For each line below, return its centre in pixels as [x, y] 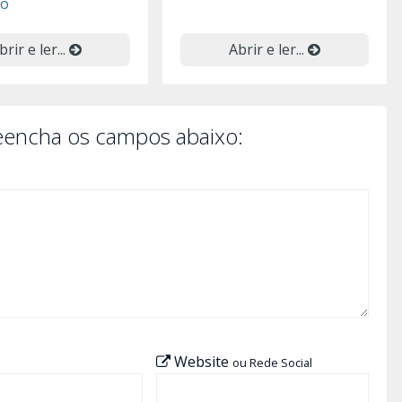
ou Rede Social [272, 363]
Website [201, 362]
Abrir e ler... [268, 50]
